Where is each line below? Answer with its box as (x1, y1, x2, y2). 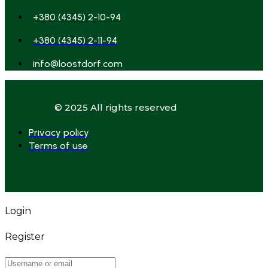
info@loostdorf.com (33, 57, 123, 69)
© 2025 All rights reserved (54, 101, 178, 113)
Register (5, 231, 45, 243)
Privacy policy (29, 126, 89, 138)
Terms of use (29, 139, 88, 151)
